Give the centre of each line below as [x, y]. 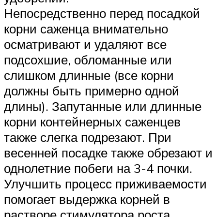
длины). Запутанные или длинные [103, 106]
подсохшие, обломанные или [88, 59]
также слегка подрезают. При [88, 137]
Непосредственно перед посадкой [102, 13]
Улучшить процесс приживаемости [105, 183]
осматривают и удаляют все [85, 44]
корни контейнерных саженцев [92, 121]
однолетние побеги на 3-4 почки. [98, 168]
